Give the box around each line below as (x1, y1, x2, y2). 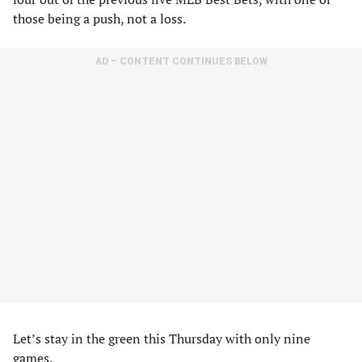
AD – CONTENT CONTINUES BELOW (95, 56, 267, 67)
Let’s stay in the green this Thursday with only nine (13, 330, 310, 347)
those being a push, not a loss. (13, 10, 186, 27)
